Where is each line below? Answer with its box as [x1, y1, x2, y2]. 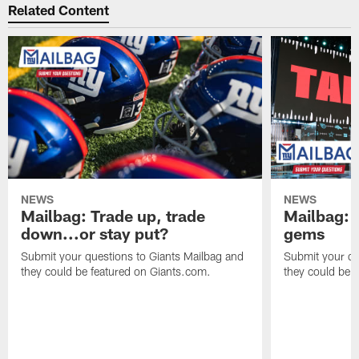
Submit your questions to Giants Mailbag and [21, 248, 244, 263]
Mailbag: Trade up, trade [21, 205, 206, 225]
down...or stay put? [21, 223, 169, 243]
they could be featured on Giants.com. [21, 264, 212, 278]
